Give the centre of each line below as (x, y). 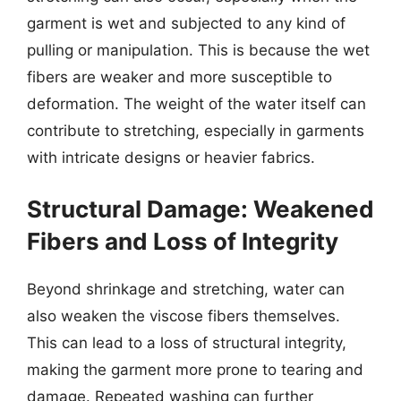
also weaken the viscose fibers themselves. (183, 316)
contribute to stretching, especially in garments (196, 130)
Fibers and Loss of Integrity (183, 241)
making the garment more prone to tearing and (195, 370)
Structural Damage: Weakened (200, 209)
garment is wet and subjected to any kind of (186, 23)
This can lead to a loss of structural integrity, (187, 343)
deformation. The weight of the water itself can (196, 103)
